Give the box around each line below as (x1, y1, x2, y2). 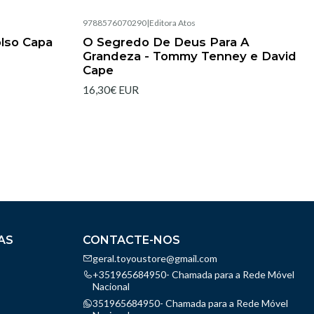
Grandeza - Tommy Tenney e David (83, 49, 296, 64)
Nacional (93, 280, 130, 293)
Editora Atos (149, 17, 196, 28)
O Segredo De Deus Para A (83, 35, 250, 50)
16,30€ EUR (83, 83, 139, 97)
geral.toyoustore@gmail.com (93, 252, 217, 264)
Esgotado (98, 29, 131, 39)
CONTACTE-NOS (83, 233, 180, 247)
